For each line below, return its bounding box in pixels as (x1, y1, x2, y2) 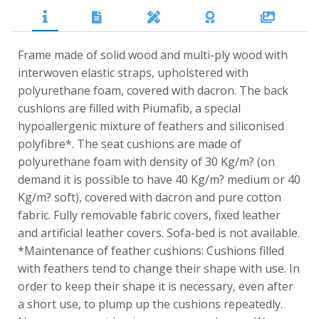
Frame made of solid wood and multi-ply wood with (18, 46, 288, 63)
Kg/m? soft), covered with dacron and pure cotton (18, 189, 281, 205)
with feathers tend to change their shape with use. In (18, 260, 300, 276)
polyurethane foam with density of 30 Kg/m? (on (18, 153, 275, 169)
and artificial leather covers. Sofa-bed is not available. (18, 224, 300, 241)
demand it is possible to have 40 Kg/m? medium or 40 (18, 171, 300, 187)
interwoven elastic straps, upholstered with (18, 64, 249, 80)
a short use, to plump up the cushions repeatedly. (18, 296, 283, 312)
